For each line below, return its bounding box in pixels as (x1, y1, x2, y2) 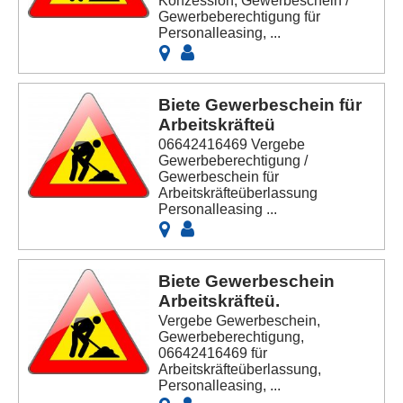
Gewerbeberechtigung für (158, 8, 321, 24)
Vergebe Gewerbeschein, (158, 312, 321, 328)
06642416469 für (158, 345, 268, 361)
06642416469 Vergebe (158, 136, 306, 152)
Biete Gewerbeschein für (158, 94, 363, 114)
